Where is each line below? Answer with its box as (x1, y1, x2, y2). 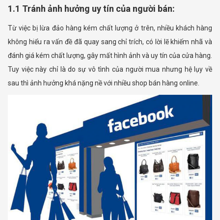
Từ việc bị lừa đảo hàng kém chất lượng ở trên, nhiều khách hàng (8, 24, 212, 32)
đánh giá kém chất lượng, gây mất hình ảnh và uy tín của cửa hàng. (8, 51, 212, 59)
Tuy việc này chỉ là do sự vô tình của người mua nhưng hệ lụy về (8, 65, 212, 73)
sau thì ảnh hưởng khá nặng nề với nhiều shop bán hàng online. (8, 79, 199, 87)
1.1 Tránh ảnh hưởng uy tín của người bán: (8, 3, 175, 14)
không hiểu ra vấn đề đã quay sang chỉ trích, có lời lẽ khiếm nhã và (8, 37, 212, 46)
